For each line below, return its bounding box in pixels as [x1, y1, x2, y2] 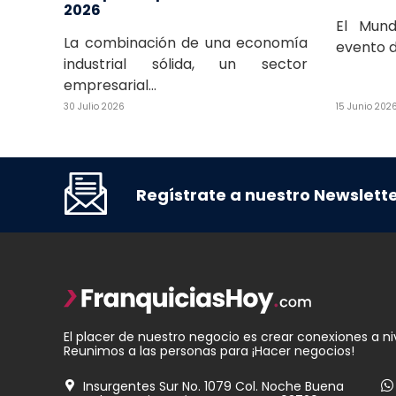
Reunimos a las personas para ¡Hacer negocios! [64, 342, 354, 361]
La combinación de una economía [64, 32, 308, 53]
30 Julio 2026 [64, 100, 125, 112]
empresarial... [64, 74, 156, 95]
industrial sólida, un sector [64, 53, 308, 74]
